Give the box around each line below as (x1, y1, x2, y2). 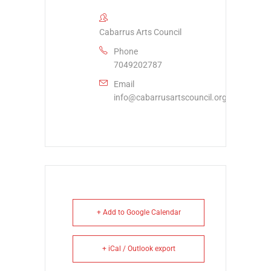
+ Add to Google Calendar (96, 207, 181, 217)
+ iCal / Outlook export (102, 244, 175, 253)
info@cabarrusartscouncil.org (114, 92, 227, 102)
